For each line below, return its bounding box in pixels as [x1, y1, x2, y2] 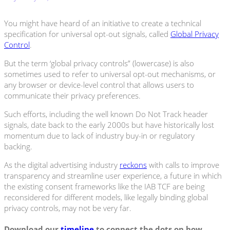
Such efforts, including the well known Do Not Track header [4, 109, 208, 120]
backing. [4, 141, 34, 152]
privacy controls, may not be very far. [4, 203, 133, 214]
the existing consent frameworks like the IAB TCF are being [4, 181, 205, 192]
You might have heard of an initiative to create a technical [4, 18, 201, 29]
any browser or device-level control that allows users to [4, 80, 194, 90]
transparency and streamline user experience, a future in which [4, 170, 222, 181]
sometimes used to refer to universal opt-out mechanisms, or [4, 69, 216, 80]
